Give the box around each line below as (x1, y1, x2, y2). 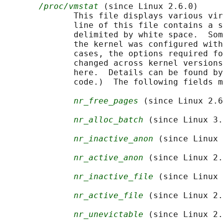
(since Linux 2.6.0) (99, 1, 198, 11)
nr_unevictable (74, 210, 143, 220)
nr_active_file (74, 191, 143, 201)
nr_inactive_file (74, 172, 153, 182)
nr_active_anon (74, 153, 143, 163)
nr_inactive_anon (74, 134, 153, 144)
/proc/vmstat (39, 1, 99, 11)
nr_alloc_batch (74, 115, 143, 125)
